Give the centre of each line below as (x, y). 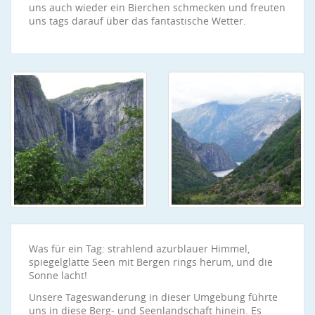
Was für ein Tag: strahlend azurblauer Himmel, (139, 249)
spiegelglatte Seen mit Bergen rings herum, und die (151, 262)
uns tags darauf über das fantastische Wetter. (137, 21)
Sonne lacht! (58, 275)
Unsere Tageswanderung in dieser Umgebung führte (153, 297)
